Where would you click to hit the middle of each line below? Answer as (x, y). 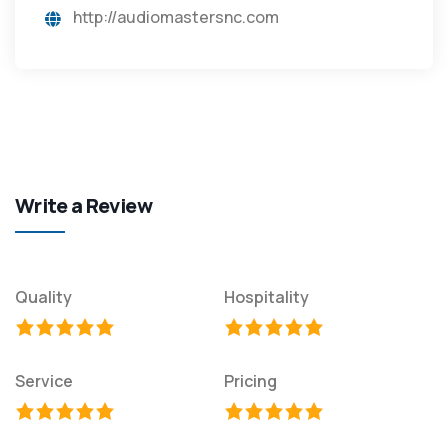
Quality (43, 297)
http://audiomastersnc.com (176, 17)
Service (44, 381)
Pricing (250, 381)
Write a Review (84, 206)
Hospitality (266, 297)
